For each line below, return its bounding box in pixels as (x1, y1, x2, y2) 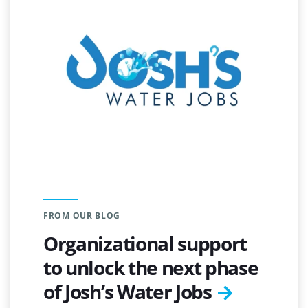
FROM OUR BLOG (43, 209, 121, 221)
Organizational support (43, 230, 247, 256)
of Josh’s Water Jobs (43, 278, 212, 305)
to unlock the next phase (43, 254, 258, 280)
